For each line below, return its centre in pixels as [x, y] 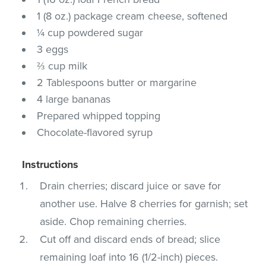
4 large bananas [74, 99]
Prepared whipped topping [99, 115]
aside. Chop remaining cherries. [113, 221]
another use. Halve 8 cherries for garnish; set [144, 203]
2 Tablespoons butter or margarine [117, 82]
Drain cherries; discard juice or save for [131, 186]
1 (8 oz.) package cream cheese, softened [132, 16]
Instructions [50, 164]
